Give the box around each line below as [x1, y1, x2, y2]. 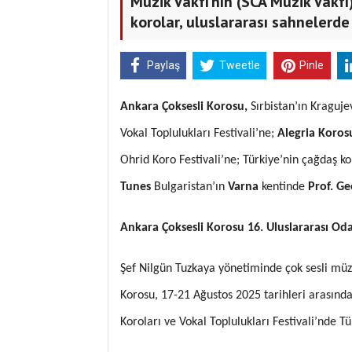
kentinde [258, 180, 308, 193]
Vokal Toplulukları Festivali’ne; [120, 126, 277, 140]
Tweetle [218, 59, 260, 72]
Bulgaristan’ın [151, 180, 228, 193]
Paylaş [146, 59, 180, 72]
